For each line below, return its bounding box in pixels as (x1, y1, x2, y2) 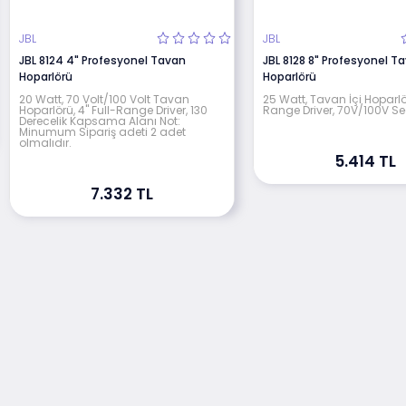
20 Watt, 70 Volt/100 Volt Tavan (18, 91, 189, 107)
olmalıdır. (18, 134, 72, 150)
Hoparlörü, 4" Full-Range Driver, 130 (18, 101, 208, 118)
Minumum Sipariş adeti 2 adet (18, 123, 186, 140)
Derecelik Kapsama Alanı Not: (18, 112, 180, 129)
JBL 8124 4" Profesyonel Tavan (18, 52, 186, 68)
